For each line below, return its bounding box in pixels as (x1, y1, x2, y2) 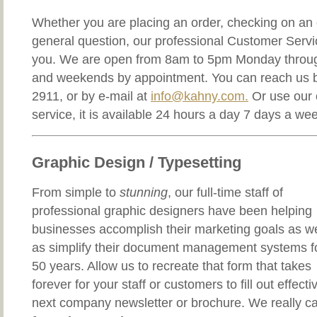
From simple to (32, 185, 120, 200)
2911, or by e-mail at (32, 89, 151, 104)
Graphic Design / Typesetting (32, 154, 241, 172)
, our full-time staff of (168, 185, 283, 200)
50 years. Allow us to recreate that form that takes (32, 259, 311, 274)
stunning (120, 185, 168, 200)
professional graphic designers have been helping (32, 204, 312, 219)
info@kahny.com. (151, 89, 248, 104)
